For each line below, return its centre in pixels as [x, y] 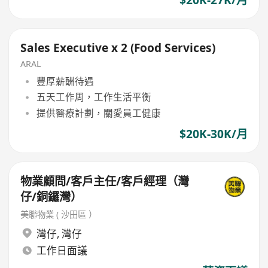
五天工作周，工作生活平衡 [94, 97]
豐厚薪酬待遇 [65, 81]
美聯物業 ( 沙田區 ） [59, 215]
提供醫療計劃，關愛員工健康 [98, 113]
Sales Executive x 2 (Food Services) [118, 48]
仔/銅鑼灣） [51, 197]
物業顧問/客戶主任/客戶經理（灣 [105, 182]
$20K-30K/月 [213, 134]
